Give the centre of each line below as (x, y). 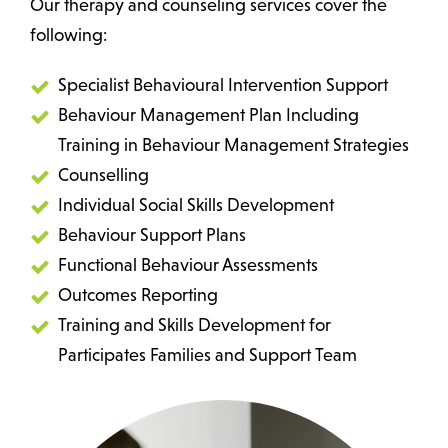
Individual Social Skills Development (196, 205)
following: (68, 35)
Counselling (103, 175)
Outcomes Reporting (138, 295)
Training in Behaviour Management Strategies (233, 145)
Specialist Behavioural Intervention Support (223, 85)
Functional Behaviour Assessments (188, 265)
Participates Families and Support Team (207, 355)
